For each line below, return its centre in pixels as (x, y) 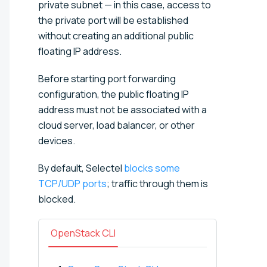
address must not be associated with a (122, 109)
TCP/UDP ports (72, 183)
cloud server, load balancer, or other (117, 125)
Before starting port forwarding (107, 78)
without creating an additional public (116, 35)
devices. (57, 140)
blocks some (152, 168)
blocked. (57, 199)
